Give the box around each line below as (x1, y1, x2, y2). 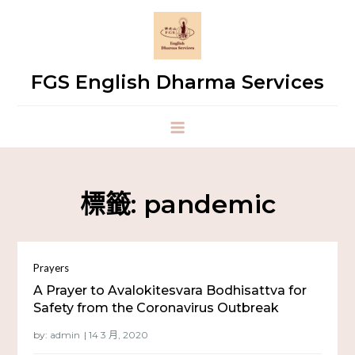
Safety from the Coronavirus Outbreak (33, 300, 280, 315)
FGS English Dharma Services (31, 71, 324, 94)
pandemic (143, 189, 276, 219)
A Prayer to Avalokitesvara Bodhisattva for (33, 283, 307, 298)
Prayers (33, 261, 70, 274)
